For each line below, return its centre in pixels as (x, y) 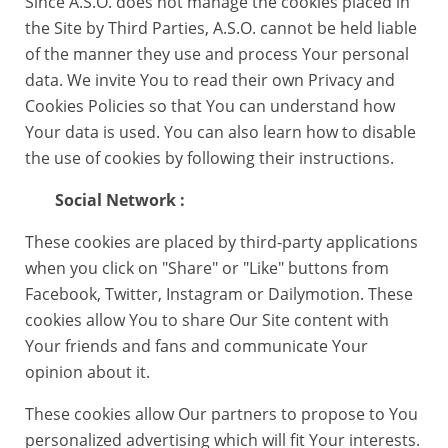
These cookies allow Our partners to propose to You (221, 414)
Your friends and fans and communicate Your (196, 346)
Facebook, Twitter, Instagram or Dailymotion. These (219, 294)
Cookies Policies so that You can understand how (210, 106)
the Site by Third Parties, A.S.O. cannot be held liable (221, 28)
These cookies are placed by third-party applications (221, 242)
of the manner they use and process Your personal (217, 54)
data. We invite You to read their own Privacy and (210, 80)
